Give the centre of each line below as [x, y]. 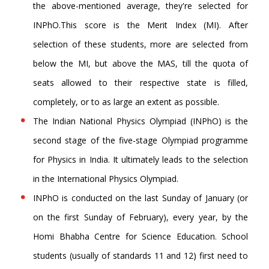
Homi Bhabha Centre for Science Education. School [141, 237]
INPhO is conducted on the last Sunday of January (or [141, 198]
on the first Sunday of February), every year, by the [141, 217]
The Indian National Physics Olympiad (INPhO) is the [141, 121]
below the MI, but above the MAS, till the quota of [141, 64]
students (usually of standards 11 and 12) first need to [141, 256]
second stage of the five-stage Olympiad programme [141, 141]
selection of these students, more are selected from [141, 44]
